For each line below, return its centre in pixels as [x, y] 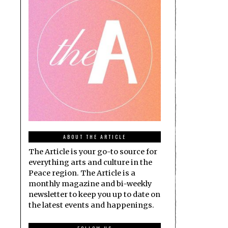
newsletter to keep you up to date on [94, 194]
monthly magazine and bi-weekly [90, 183]
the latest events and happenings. [91, 205]
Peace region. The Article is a [82, 173]
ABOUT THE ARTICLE [95, 136]
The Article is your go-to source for [93, 151]
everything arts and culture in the [90, 162]
